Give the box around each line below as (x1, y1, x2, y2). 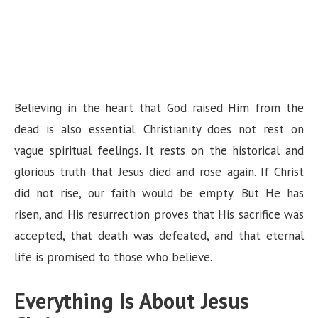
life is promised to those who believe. (14, 248, 212, 265)
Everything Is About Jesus (14, 286, 249, 314)
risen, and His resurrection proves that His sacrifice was (14, 206, 304, 222)
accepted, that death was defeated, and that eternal (14, 227, 304, 243)
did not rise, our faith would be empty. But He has (14, 185, 304, 201)
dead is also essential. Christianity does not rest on (14, 121, 304, 137)
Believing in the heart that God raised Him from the (14, 99, 304, 116)
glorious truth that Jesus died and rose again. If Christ (14, 163, 304, 180)
